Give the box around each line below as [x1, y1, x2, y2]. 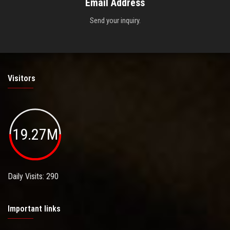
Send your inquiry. [89, 15, 141, 25]
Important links [8, 204, 61, 214]
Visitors [8, 73, 35, 83]
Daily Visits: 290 [8, 171, 59, 182]
